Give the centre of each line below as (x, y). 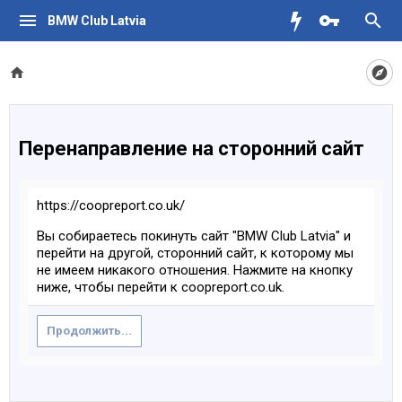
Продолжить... (89, 331)
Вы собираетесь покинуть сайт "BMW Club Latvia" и (194, 236)
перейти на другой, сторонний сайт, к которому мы (195, 253)
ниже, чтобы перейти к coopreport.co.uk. (161, 287)
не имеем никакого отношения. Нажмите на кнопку (195, 270)
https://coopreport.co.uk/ (111, 205)
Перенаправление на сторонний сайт (192, 149)
